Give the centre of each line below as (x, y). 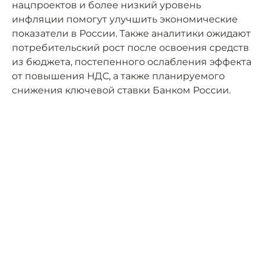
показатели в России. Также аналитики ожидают (131, 33)
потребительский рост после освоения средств (130, 48)
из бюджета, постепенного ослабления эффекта (132, 62)
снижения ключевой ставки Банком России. (121, 90)
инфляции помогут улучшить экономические (125, 19)
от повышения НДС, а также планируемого (118, 76)
